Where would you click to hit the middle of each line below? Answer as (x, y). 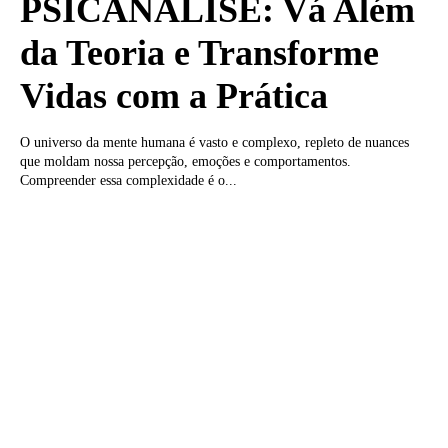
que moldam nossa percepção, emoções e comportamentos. (185, 162)
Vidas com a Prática (174, 96)
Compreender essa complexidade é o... (128, 181)
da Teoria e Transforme (199, 53)
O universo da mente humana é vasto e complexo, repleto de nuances (214, 143)
